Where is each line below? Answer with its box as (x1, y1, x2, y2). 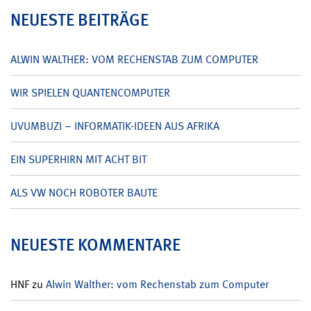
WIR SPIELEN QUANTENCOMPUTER (10, 85, 170, 100)
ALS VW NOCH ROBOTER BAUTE (10, 185, 158, 200)
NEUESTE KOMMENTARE (10, 233, 180, 255)
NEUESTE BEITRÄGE (10, 8, 149, 31)
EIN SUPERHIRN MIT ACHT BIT (10, 151, 146, 167)
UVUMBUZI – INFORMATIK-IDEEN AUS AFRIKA (10, 118, 219, 133)
